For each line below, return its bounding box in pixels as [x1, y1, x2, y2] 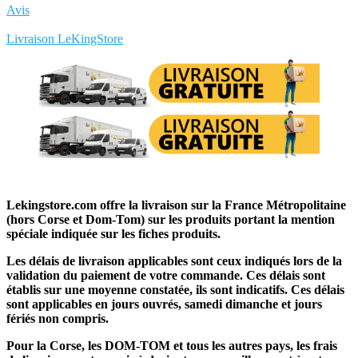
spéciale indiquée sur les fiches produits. [6, 226, 221, 241]
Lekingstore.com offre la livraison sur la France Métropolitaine [6, 197, 346, 212]
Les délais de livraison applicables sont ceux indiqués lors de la [6, 253, 342, 268]
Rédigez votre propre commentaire [6, 18, 195, 32]
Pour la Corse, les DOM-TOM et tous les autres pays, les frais [6, 338, 337, 352]
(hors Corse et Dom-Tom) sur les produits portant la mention [6, 212, 335, 226]
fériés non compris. [6, 311, 109, 325]
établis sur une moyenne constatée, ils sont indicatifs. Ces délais [6, 282, 344, 296]
